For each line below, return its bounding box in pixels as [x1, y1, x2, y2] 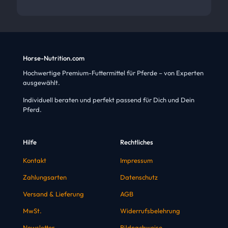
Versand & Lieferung [23, 190, 84, 198]
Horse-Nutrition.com [23, 54, 84, 63]
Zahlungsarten [23, 173, 67, 182]
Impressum [120, 156, 153, 165]
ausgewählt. [23, 78, 60, 87]
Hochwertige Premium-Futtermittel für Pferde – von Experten [23, 69, 204, 77]
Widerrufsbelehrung [120, 207, 180, 215]
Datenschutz [120, 173, 158, 182]
